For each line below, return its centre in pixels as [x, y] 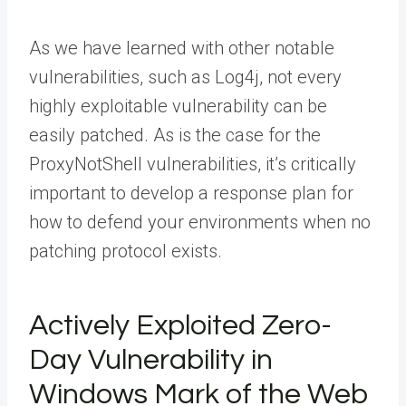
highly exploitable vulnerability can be [178, 106]
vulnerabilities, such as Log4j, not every [185, 77]
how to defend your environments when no [200, 222]
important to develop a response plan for [191, 193]
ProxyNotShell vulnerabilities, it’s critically [193, 164]
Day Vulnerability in [151, 360]
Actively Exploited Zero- [180, 325]
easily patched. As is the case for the [175, 135]
